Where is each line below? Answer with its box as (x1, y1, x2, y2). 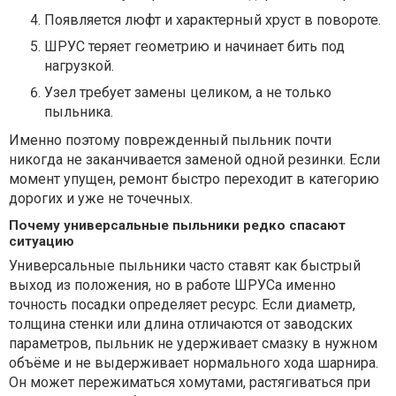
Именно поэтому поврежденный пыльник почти (9, 132, 331, 149)
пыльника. (44, 103, 113, 121)
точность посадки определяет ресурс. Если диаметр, (9, 296, 355, 314)
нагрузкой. (44, 57, 114, 75)
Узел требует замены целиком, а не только (44, 84, 331, 102)
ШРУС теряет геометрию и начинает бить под (44, 38, 345, 56)
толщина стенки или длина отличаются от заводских (9, 316, 353, 333)
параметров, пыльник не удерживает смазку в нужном (9, 335, 377, 353)
